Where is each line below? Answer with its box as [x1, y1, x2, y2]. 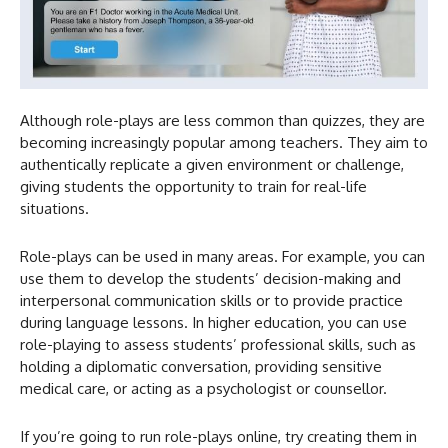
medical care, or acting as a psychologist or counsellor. [20, 379, 387, 399]
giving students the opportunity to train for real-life [20, 177, 367, 197]
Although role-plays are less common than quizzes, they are [20, 111, 425, 131]
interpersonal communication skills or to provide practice [20, 291, 403, 311]
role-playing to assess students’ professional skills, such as [20, 335, 416, 355]
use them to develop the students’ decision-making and [20, 269, 401, 289]
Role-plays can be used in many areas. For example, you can [20, 247, 425, 267]
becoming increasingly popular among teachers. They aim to [20, 133, 428, 153]
